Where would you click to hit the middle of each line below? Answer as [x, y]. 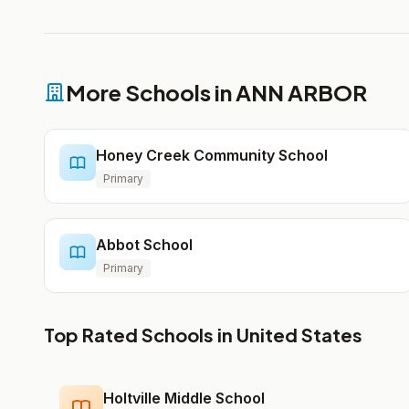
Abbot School [144, 245]
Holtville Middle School [184, 398]
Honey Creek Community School [212, 155]
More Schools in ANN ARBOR [216, 92]
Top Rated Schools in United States [203, 335]
